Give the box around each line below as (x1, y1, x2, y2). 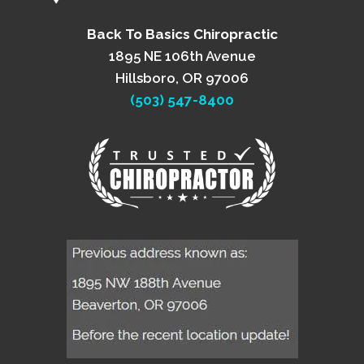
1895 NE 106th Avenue (108, 47, 256, 64)
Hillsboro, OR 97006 (115, 69, 249, 86)
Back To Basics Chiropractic (86, 25, 278, 42)
